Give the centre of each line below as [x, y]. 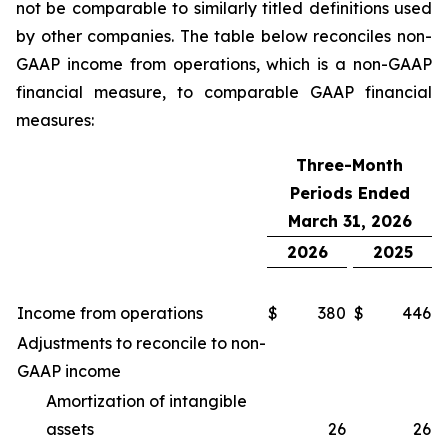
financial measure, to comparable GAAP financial [224, 92]
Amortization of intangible [146, 401]
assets [70, 429]
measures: [65, 120]
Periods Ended [349, 193]
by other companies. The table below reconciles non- [224, 36]
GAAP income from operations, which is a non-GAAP [224, 64]
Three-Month [349, 165]
